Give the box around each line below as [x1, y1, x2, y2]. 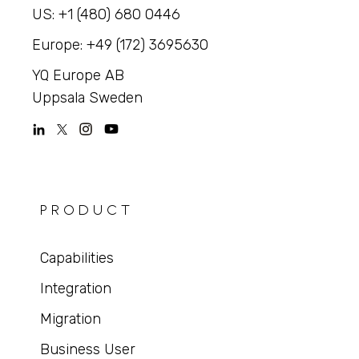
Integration [39, 280, 111, 298]
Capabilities [39, 249, 114, 268]
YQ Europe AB [32, 67, 125, 85]
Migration [39, 310, 101, 329]
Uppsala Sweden [32, 89, 143, 107]
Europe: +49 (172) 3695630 [32, 36, 209, 54]
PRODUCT [39, 201, 134, 220]
